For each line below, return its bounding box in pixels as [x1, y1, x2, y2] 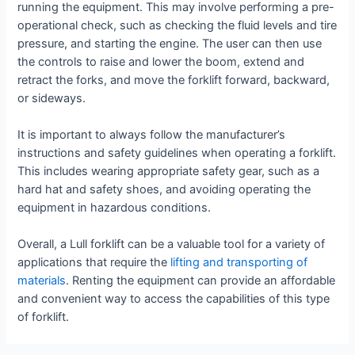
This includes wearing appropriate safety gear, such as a [17, 163, 320, 178]
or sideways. [17, 90, 86, 105]
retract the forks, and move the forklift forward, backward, [17, 72, 330, 87]
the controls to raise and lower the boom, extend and [17, 54, 305, 69]
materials [17, 273, 67, 288]
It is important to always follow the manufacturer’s [17, 127, 286, 142]
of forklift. [17, 310, 70, 325]
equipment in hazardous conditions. [17, 200, 212, 215]
